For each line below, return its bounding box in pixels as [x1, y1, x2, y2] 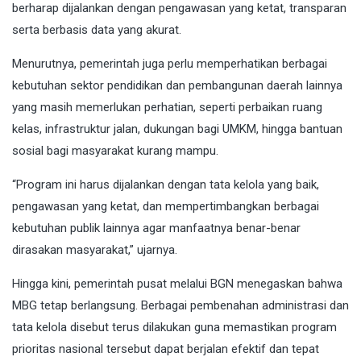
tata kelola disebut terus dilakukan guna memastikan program [12, 319, 337, 334]
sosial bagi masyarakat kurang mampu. [12, 143, 218, 158]
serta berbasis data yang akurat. [12, 22, 181, 37]
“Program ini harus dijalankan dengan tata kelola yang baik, [12, 176, 319, 192]
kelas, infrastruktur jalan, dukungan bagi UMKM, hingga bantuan [12, 121, 342, 136]
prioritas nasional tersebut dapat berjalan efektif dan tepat [12, 341, 319, 356]
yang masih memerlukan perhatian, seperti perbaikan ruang [12, 99, 322, 114]
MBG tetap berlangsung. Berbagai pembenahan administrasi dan [12, 297, 349, 313]
